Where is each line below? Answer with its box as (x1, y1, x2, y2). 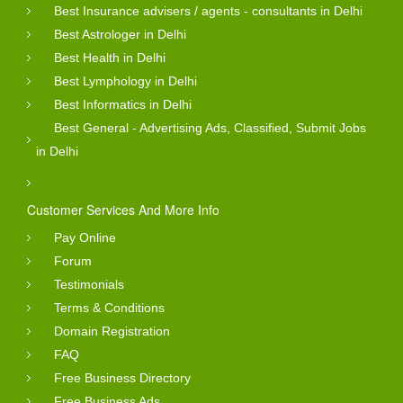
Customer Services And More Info (27, 201, 219, 219)
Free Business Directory (54, 371, 191, 386)
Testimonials (54, 277, 124, 292)
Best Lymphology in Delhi (54, 74, 197, 89)
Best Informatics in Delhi (54, 97, 192, 112)
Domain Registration (54, 324, 170, 339)
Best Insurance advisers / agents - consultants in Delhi (54, 4, 363, 19)
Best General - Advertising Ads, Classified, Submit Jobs (54, 121, 366, 136)
